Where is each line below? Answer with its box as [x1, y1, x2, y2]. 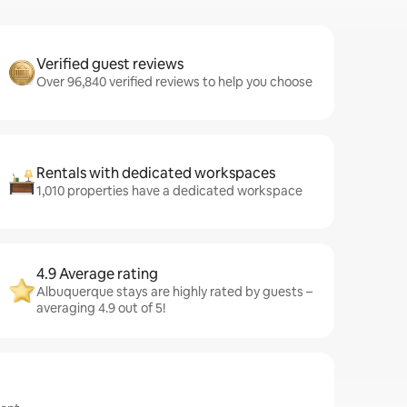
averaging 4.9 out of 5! [36, 300, 165, 316]
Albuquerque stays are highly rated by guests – [36, 283, 313, 300]
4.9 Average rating [36, 264, 158, 283]
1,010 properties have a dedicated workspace [36, 183, 303, 199]
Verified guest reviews [36, 55, 184, 74]
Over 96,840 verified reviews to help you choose [36, 74, 313, 90]
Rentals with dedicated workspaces [36, 164, 275, 183]
